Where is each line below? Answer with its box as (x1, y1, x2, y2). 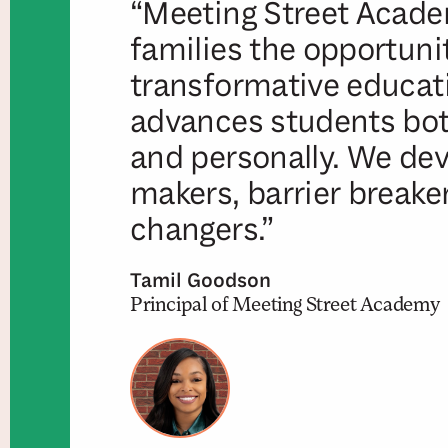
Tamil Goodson (130, 267, 271, 292)
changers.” (130, 215, 274, 248)
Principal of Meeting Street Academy (130, 295, 440, 316)
